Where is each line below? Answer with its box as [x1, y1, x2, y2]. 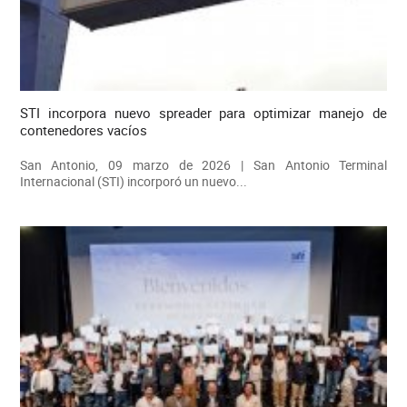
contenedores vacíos [19, 120, 147, 139]
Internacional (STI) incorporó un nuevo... [19, 172, 247, 190]
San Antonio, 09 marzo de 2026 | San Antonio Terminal [19, 155, 388, 174]
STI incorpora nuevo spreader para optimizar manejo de [19, 103, 388, 122]
